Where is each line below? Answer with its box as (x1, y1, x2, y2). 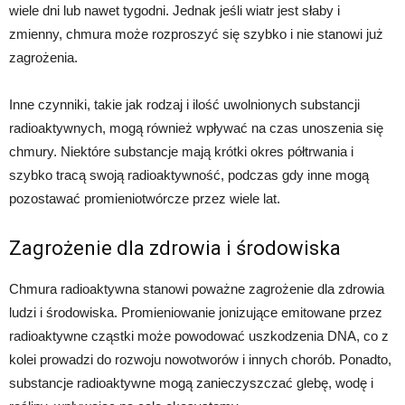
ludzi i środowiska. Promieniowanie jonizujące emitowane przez (9, 304, 382, 320)
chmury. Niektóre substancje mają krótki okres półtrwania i (9, 143, 353, 159)
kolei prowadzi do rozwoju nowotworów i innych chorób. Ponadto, (9, 351, 391, 367)
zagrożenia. (9, 49, 78, 65)
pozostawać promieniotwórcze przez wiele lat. (9, 190, 280, 206)
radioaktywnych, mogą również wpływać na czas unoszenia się (9, 119, 383, 136)
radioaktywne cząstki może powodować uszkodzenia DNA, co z (9, 327, 389, 344)
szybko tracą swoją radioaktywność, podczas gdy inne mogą (9, 166, 369, 183)
